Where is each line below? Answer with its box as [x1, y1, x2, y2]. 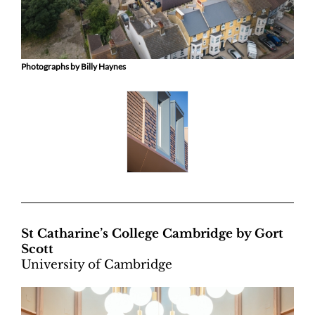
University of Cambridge [21, 257, 172, 272]
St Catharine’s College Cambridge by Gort [21, 226, 283, 241]
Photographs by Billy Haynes [21, 60, 126, 72]
